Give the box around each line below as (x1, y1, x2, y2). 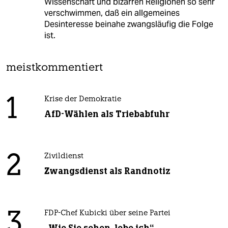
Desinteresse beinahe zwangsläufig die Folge (44, 19, 213, 30)
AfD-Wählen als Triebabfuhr (44, 108, 169, 120)
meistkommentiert (6, 63, 103, 74)
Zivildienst (44, 153, 83, 161)
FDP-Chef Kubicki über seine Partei (44, 210, 170, 218)
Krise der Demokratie (44, 96, 121, 104)
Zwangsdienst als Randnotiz (44, 165, 170, 177)
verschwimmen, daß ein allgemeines (44, 8, 180, 19)
